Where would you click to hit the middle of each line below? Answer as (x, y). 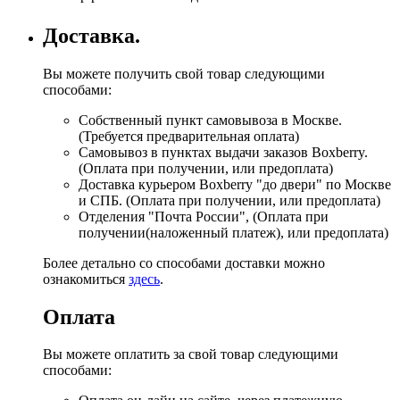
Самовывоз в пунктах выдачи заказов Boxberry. (223, 152)
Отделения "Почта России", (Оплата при (204, 216)
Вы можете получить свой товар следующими (184, 73)
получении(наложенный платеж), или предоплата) (233, 232)
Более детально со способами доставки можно (184, 262)
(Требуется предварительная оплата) (189, 136)
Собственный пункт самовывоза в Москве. (210, 120)
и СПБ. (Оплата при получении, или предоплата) (229, 200)
